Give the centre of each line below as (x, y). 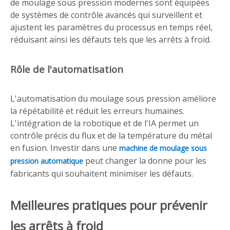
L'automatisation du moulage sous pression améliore (113, 99)
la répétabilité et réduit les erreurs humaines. (97, 111)
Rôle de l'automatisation (67, 69)
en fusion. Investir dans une (65, 148)
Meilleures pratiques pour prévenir (109, 205)
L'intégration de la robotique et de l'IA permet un (104, 123)
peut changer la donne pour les (146, 161)
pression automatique (48, 161)
